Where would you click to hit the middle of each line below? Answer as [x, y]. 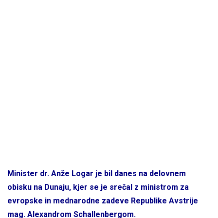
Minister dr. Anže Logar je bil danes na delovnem [97, 173]
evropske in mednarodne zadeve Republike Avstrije [103, 201]
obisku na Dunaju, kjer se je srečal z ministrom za [98, 187]
